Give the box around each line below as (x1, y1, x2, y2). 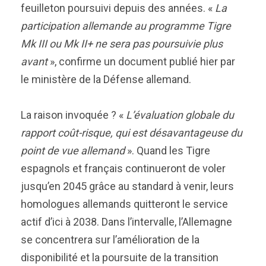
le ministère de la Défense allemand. (21, 73, 194, 85)
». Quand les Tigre (125, 144, 210, 157)
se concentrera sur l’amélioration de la (21, 233, 199, 246)
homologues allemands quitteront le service (21, 198, 228, 210)
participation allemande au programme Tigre (21, 20, 231, 32)
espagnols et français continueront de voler (21, 162, 226, 175)
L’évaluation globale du (126, 109, 234, 121)
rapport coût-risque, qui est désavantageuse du (21, 126, 242, 139)
